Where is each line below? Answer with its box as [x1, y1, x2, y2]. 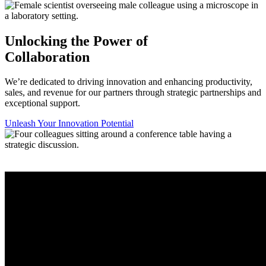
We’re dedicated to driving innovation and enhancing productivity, [5, 77, 252, 87]
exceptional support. [5, 98, 80, 109]
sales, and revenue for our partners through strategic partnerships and [5, 87, 261, 98]
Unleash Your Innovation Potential [5, 118, 134, 129]
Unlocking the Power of [5, 33, 148, 49]
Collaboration [5, 49, 90, 65]
